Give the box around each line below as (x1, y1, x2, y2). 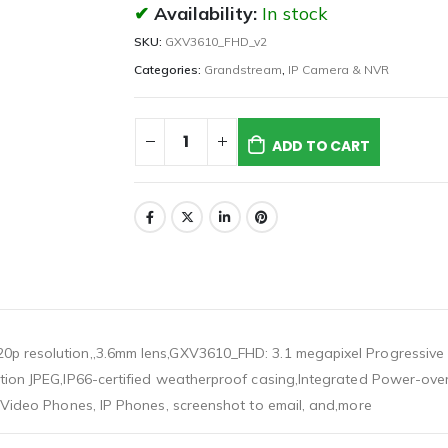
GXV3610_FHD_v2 (165, 34, 267, 50)
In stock (262, 2, 328, 26)
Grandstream (204, 62, 282, 78)
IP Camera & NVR (288, 62, 389, 78)
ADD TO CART (271, 135, 370, 156)
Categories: (134, 62, 204, 78)
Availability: (154, 2, 262, 26)
